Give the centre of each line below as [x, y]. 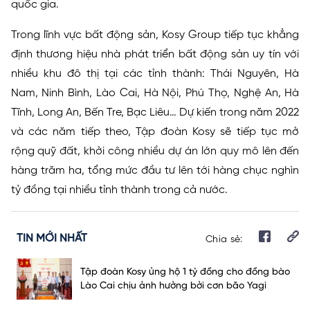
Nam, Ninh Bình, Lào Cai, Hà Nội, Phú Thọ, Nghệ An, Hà [155, 93]
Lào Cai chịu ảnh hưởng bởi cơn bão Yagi [174, 285]
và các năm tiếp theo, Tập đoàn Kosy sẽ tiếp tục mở [155, 132]
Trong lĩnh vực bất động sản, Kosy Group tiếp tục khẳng [155, 35]
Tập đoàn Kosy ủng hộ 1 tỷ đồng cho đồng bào [185, 272]
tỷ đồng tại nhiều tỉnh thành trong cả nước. [119, 190]
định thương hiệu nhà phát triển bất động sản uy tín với [155, 54]
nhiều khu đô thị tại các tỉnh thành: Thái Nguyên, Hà [155, 74]
